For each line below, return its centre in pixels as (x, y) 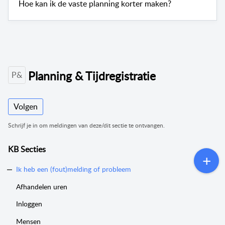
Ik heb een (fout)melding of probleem (74, 169)
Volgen (26, 106)
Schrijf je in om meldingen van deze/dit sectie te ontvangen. (86, 125)
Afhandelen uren (42, 186)
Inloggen (29, 204)
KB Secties (27, 149)
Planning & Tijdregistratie (92, 76)
